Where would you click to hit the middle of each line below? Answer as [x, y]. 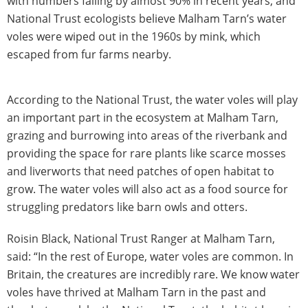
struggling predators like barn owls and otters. [127, 207]
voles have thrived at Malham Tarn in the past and [136, 293]
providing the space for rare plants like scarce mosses [146, 154]
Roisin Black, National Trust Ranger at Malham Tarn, [141, 239]
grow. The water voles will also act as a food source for [147, 189]
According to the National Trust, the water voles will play [152, 100]
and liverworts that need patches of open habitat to [141, 172]
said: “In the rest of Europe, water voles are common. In [150, 257]
